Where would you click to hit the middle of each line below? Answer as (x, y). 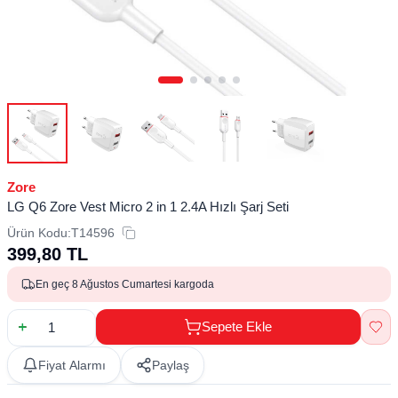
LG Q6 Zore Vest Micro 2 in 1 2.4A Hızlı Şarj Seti (148, 206)
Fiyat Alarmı (72, 365)
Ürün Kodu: (39, 232)
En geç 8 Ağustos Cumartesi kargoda (125, 284)
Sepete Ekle (237, 326)
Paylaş (171, 365)
